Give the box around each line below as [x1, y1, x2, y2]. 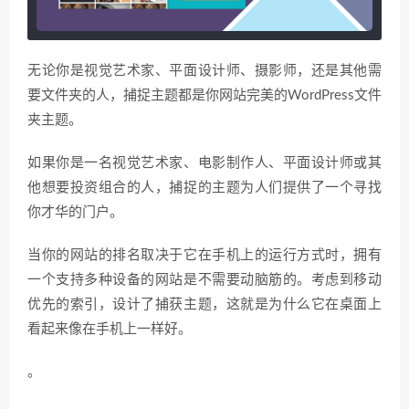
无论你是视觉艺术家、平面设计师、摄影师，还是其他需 [27, 64, 382, 78]
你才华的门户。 [27, 205, 123, 219]
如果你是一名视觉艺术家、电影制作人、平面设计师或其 [27, 156, 382, 170]
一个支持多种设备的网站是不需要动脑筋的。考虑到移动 [27, 273, 382, 287]
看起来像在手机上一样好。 [27, 322, 192, 336]
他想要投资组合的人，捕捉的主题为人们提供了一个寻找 [27, 181, 382, 194]
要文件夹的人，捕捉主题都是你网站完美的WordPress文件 [27, 89, 382, 102]
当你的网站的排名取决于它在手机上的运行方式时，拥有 [27, 248, 382, 262]
